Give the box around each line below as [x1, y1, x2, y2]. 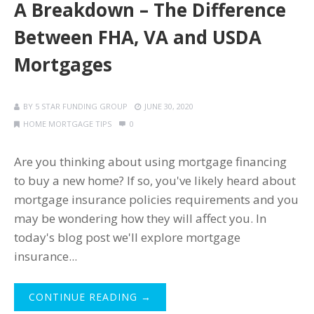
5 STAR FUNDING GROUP [35, 101, 128, 112]
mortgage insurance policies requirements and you [14, 191, 299, 208]
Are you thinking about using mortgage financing [14, 153, 287, 170]
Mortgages [14, 52, 112, 78]
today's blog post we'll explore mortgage [14, 229, 240, 246]
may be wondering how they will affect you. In [14, 210, 266, 227]
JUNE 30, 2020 [144, 101, 193, 112]
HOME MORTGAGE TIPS [23, 118, 111, 130]
